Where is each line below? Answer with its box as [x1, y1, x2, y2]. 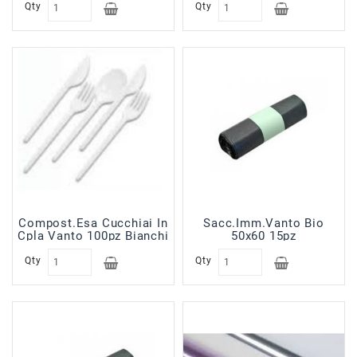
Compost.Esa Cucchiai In [18, 216, 168, 230]
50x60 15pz [230, 229, 296, 243]
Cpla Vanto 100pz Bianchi [18, 229, 169, 243]
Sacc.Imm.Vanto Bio [203, 216, 324, 230]
